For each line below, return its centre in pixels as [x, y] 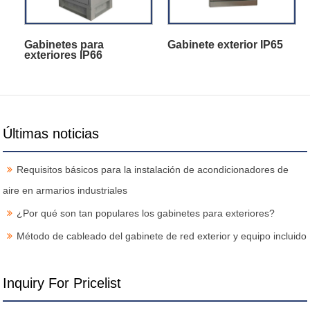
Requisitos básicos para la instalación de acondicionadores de [153, 169]
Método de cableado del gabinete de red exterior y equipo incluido [162, 236]
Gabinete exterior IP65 [225, 44]
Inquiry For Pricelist [62, 283]
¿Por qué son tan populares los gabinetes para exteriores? [146, 213]
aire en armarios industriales [65, 190]
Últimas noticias [51, 133]
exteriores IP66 [64, 55]
